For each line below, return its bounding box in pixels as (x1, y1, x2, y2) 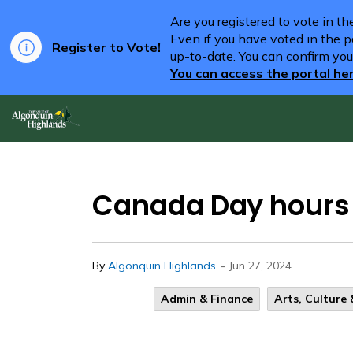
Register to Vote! (52, 39, 161, 55)
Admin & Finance (161, 292, 253, 306)
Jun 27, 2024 (229, 258, 292, 273)
